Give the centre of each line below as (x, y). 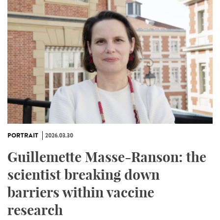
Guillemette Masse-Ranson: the (107, 157)
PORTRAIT (23, 136)
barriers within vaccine (81, 192)
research (35, 210)
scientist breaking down (83, 175)
